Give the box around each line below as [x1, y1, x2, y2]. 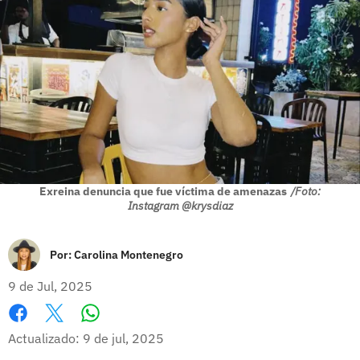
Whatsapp [89, 321, 153, 337]
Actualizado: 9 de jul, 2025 [8, 329, 164, 346]
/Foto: [291, 183, 321, 198]
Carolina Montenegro [74, 247, 183, 262]
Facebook [8, 321, 63, 338]
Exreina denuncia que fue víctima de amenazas [39, 183, 287, 198]
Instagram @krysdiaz [127, 198, 233, 213]
